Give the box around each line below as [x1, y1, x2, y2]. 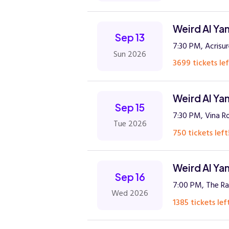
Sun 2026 [113, 47, 147, 61]
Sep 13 [115, 31, 145, 44]
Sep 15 [115, 101, 145, 113]
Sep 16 [114, 170, 145, 183]
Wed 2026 [111, 187, 149, 200]
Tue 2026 [113, 117, 147, 130]
